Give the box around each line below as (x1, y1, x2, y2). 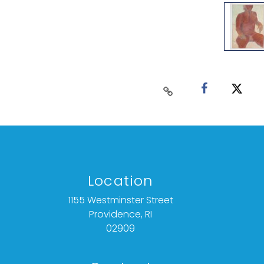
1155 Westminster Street (68, 193, 173, 207)
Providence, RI (89, 207, 153, 222)
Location (87, 171, 154, 191)
